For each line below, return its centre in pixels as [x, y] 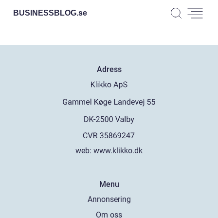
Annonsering [109, 199]
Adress [109, 69]
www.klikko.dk [118, 150]
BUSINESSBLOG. [46, 13]
